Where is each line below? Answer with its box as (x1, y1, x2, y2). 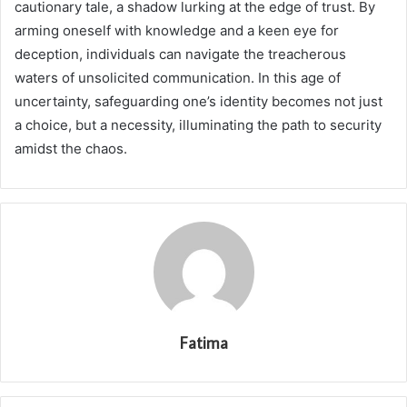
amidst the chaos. (15, 140, 127, 158)
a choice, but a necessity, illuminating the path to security (15, 116, 382, 134)
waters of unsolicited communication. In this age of (15, 69, 341, 87)
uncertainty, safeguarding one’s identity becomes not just (15, 93, 382, 111)
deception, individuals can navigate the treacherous (15, 45, 346, 64)
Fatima (179, 333, 228, 354)
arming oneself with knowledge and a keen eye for (15, 22, 339, 40)
